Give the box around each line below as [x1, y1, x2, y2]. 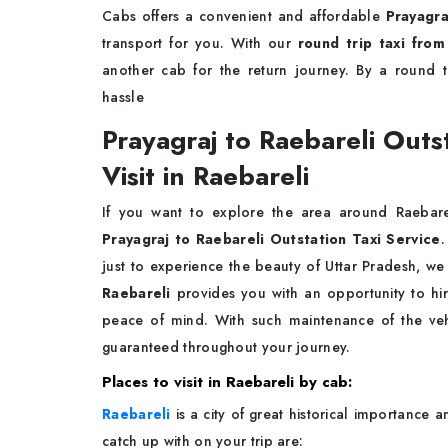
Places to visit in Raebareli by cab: [102, 371, 352, 394]
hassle [102, 87, 157, 108]
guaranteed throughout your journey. [102, 337, 351, 358]
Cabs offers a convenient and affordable [102, 6, 386, 27]
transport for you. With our [102, 33, 298, 54]
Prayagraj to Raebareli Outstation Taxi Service [102, 229, 441, 250]
